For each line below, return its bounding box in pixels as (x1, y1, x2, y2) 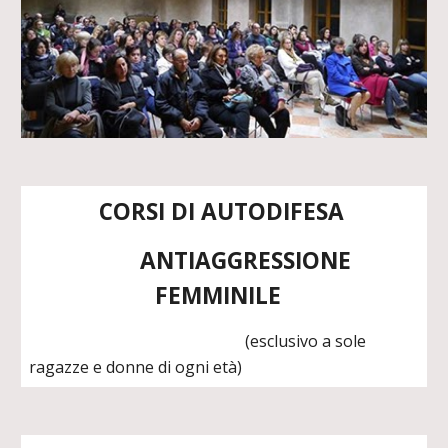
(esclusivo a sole (29, 330, 367, 352)
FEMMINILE (155, 280, 293, 311)
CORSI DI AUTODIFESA (98, 196, 350, 227)
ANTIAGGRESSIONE (97, 245, 351, 276)
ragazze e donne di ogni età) (29, 356, 243, 378)
